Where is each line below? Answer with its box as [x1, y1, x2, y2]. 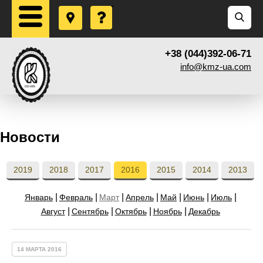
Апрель [126, 192, 154, 202]
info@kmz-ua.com [180, 62, 251, 72]
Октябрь [114, 206, 147, 216]
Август [41, 206, 65, 216]
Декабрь [188, 206, 220, 216]
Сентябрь [71, 206, 109, 216]
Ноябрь [153, 206, 182, 216]
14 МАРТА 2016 [17, 245, 62, 252]
